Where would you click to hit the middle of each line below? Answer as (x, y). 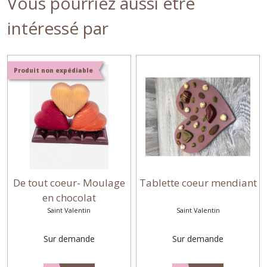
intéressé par (58, 28)
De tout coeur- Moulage (69, 182)
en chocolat (69, 197)
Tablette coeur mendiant (198, 182)
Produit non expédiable (53, 70)
